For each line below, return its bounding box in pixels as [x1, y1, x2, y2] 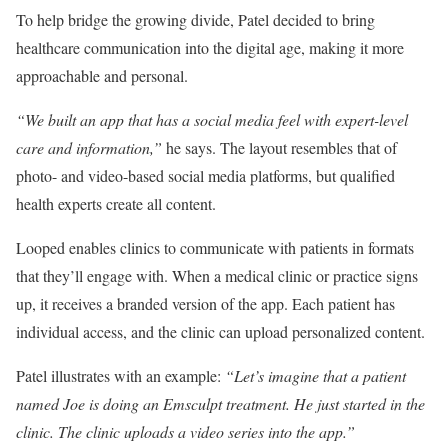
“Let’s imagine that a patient [225, 365, 406, 386]
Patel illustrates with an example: [16, 365, 225, 386]
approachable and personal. [16, 65, 188, 86]
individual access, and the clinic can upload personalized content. [16, 321, 425, 342]
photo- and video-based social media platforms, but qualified [16, 165, 395, 186]
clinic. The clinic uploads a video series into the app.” [16, 421, 355, 442]
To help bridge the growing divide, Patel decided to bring [16, 9, 375, 30]
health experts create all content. [16, 193, 216, 214]
